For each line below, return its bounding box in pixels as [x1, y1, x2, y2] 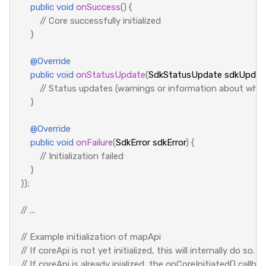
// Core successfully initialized [39, 15, 161, 26]
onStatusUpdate [75, 69, 145, 80]
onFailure [75, 137, 113, 148]
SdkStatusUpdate [148, 69, 222, 80]
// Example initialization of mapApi [20, 231, 161, 242]
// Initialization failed [39, 150, 123, 161]
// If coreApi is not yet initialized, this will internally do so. [20, 245, 255, 256]
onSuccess [75, 1, 121, 12]
